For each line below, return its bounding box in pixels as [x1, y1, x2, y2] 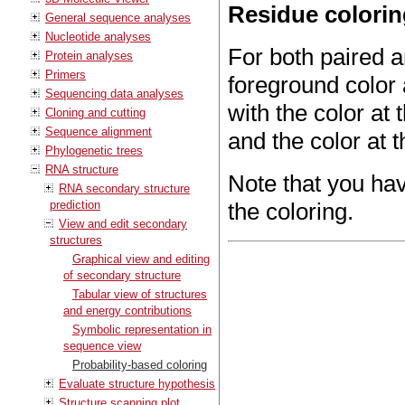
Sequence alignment [45, 124, 152, 138]
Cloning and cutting [45, 105, 146, 119]
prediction [50, 197, 100, 212]
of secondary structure [63, 268, 181, 282]
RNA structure [45, 162, 118, 176]
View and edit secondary [59, 216, 187, 231]
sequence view [63, 338, 141, 353]
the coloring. [228, 198, 354, 226]
